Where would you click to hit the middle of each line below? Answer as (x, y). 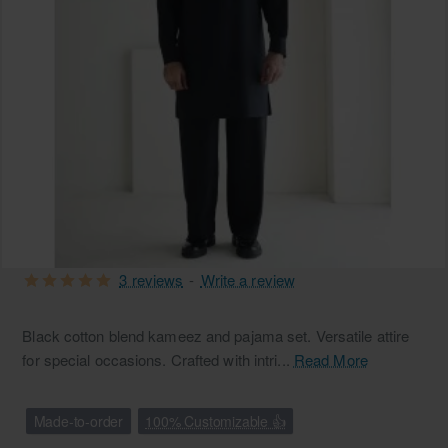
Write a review (248, 279)
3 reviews (151, 279)
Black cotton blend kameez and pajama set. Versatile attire (216, 335)
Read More (330, 359)
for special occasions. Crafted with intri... (158, 359)
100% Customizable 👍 (215, 420)
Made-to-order (78, 420)
